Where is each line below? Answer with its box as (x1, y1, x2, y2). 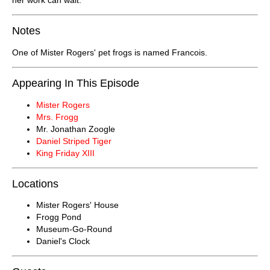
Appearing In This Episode (12, 77, 139, 89)
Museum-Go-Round (36, 224, 112, 234)
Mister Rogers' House (36, 200, 119, 210)
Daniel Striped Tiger (36, 136, 111, 146)
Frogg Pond (36, 212, 81, 222)
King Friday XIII (36, 148, 95, 158)
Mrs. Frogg (36, 111, 78, 122)
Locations (12, 177, 58, 190)
